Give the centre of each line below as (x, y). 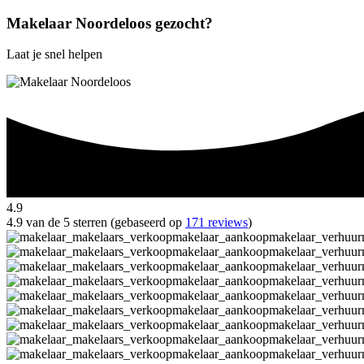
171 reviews (217, 223)
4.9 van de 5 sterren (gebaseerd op (96, 223)
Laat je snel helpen (54, 54)
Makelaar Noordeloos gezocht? (110, 23)
